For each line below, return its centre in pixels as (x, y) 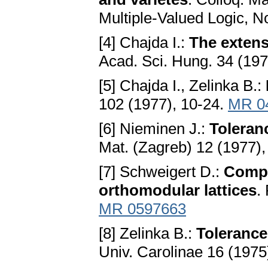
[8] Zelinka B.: (147, 234)
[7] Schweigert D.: (161, 172)
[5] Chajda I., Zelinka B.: (182, 86)
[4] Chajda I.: (144, 43)
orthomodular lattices (178, 191)
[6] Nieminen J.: (154, 129)
